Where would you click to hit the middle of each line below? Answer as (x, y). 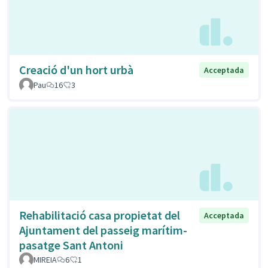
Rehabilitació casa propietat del (100, 215)
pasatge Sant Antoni (71, 245)
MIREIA (45, 259)
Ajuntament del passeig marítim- (103, 230)
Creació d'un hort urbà (76, 69)
